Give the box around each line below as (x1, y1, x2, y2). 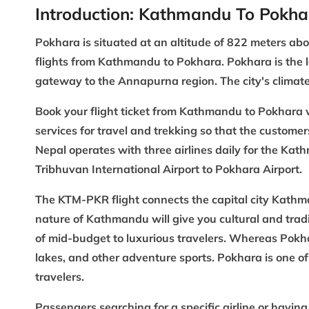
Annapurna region (118, 73, 215, 88)
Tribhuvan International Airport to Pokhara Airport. (35, 161, 302, 176)
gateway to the (35, 73, 118, 88)
